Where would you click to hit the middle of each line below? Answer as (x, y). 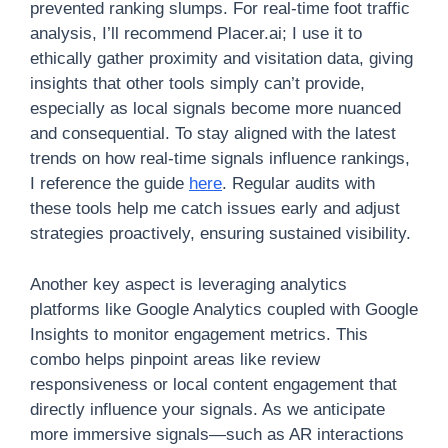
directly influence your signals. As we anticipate (207, 409)
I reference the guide (109, 183)
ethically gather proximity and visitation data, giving (221, 58)
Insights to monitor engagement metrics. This (199, 334)
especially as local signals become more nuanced (215, 108)
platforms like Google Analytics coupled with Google (224, 309)
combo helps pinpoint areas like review (175, 359)
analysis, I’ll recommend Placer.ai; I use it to (196, 33)
